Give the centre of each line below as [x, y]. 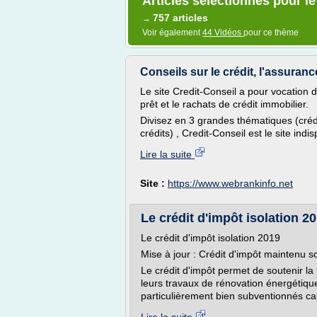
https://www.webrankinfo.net [230, 183]
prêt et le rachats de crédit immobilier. [224, 104]
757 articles [180, 18]
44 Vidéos [223, 33]
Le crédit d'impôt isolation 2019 [211, 238]
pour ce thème [271, 33]
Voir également [172, 33]
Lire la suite [167, 154]
